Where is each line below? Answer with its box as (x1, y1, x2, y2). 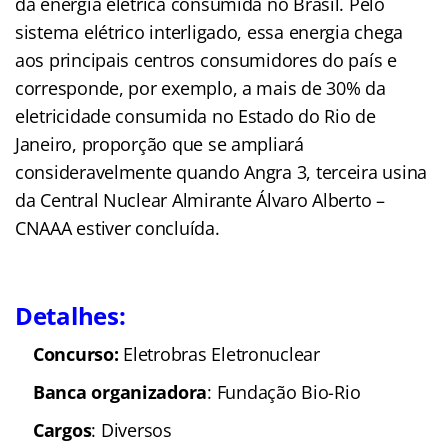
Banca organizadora (33, 379, 208, 404)
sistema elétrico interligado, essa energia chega (15, 19, 404, 44)
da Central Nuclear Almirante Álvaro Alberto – (15, 187, 385, 212)
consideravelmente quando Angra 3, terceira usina (15, 159, 428, 184)
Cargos (33, 417, 92, 442)
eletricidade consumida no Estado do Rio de (15, 103, 376, 128)
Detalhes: (15, 298, 126, 332)
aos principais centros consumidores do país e (15, 47, 397, 72)
